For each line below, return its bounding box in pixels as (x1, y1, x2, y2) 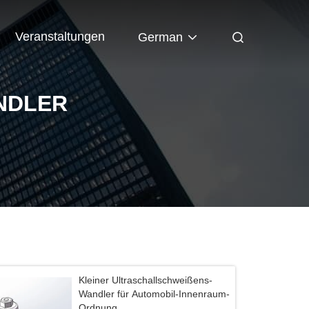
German (138, 30, 183, 44)
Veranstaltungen (15, 29, 105, 43)
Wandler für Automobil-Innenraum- (79, 288, 230, 299)
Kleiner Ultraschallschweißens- (79, 275, 213, 286)
